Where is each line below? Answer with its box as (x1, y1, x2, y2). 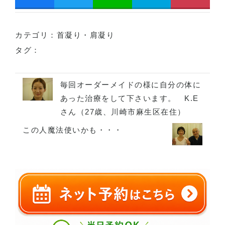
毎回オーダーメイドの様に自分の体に (60, 80, 201, 89)
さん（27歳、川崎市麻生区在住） (60, 107, 186, 116)
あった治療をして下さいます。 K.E (60, 93, 199, 102)
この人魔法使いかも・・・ (23, 125, 122, 134)
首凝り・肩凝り (56, 31, 115, 40)
